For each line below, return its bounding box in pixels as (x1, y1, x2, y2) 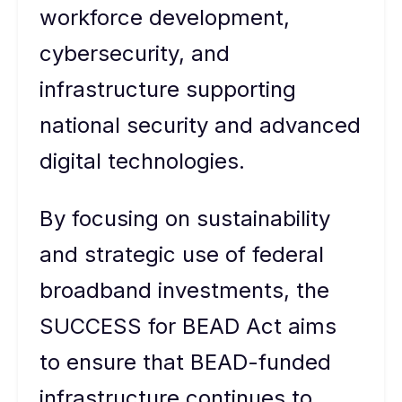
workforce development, (39, 4, 290, 31)
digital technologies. (39, 148, 245, 174)
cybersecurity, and (39, 40, 230, 66)
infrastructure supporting (39, 76, 296, 102)
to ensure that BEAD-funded (39, 349, 331, 375)
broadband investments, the (39, 277, 329, 303)
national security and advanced (39, 112, 361, 138)
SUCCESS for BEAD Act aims (39, 313, 336, 339)
